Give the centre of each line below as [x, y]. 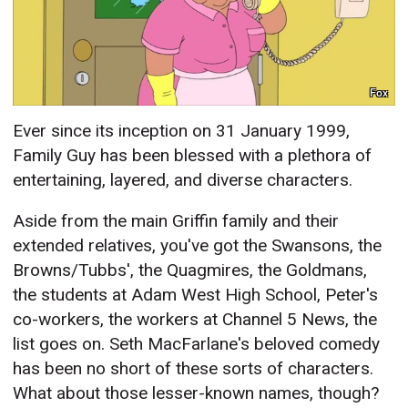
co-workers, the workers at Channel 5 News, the [195, 320]
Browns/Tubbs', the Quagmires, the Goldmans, [190, 270]
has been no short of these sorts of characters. [194, 369]
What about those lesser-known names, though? [196, 393]
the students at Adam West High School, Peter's [196, 295]
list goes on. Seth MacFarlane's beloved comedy [197, 344]
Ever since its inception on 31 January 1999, [182, 131]
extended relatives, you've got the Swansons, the [198, 246]
